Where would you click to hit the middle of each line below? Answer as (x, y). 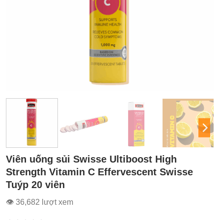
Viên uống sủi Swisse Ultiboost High (91, 159)
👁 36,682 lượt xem (40, 202)
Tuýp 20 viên (35, 185)
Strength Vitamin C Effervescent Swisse (99, 172)
